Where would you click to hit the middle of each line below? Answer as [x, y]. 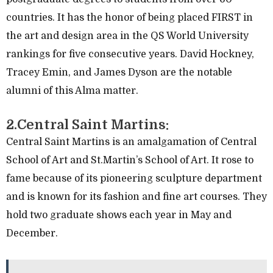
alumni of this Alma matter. [72, 90]
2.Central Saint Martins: [87, 124]
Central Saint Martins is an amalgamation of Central [131, 142]
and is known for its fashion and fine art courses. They [136, 197]
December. [32, 233]
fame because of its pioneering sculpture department [134, 178]
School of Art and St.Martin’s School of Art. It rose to [130, 160]
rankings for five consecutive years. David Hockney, [130, 54]
